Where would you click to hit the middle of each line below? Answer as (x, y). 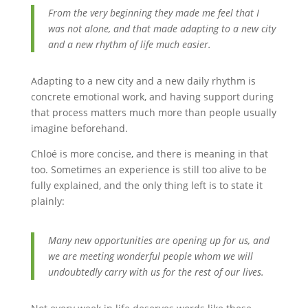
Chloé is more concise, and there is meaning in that (149, 154)
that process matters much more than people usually (153, 112)
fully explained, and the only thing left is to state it (146, 185)
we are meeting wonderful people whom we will (150, 256)
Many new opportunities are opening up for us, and (158, 240)
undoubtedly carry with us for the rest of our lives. (156, 272)
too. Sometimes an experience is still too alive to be (148, 169)
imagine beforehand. (79, 128)
